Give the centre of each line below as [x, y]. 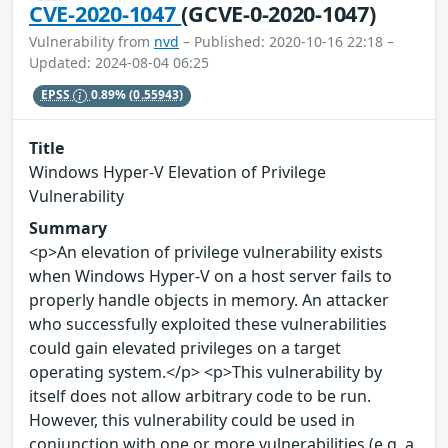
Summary [68, 228]
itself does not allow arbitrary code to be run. [200, 396]
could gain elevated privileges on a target [185, 348]
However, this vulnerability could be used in [192, 420]
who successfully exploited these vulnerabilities [208, 324]
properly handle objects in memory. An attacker [209, 300]
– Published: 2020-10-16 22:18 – [286, 41]
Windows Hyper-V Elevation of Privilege [177, 172]
